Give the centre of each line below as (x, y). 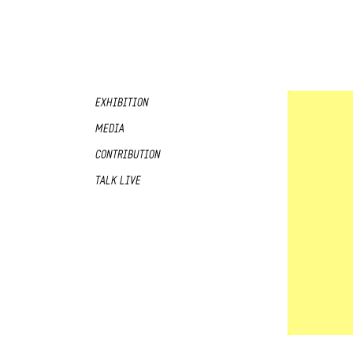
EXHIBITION (121, 103)
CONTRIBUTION (127, 155)
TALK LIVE (117, 181)
